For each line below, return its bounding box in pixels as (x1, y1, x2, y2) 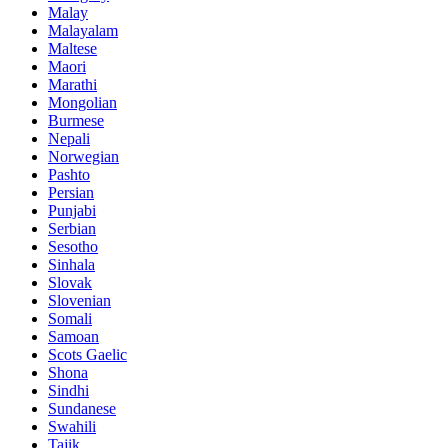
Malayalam (48, 21, 118, 39)
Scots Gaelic (48, 345, 127, 363)
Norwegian (48, 147, 119, 165)
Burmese (48, 111, 104, 129)
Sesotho (48, 237, 98, 255)
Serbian (48, 219, 96, 237)
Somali (48, 309, 92, 327)
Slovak (48, 273, 92, 291)
